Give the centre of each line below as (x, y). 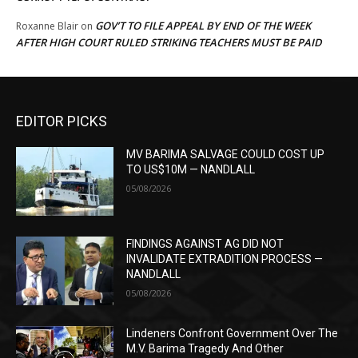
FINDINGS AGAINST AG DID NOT (205, 244)
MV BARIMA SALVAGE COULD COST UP (226, 155)
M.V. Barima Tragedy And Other (205, 348)
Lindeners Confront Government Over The (233, 333)
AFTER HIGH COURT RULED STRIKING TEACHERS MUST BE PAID (169, 43)
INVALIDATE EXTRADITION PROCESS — (225, 259)
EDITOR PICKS (62, 121)
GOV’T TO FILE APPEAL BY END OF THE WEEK (203, 26)
